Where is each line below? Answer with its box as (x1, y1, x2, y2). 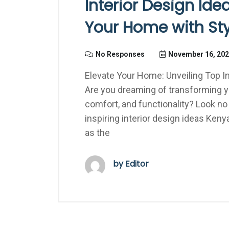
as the (85, 127, 110, 138)
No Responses (96, 50, 145, 58)
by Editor (113, 158, 149, 170)
